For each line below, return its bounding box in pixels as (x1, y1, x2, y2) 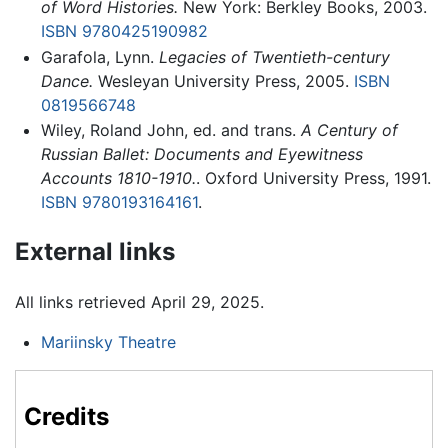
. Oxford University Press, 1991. (195, 168, 431, 189)
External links (15, 237, 175, 267)
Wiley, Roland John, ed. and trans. (40, 120, 301, 141)
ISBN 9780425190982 (40, 21, 208, 42)
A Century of (300, 120, 398, 141)
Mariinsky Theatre (40, 332, 176, 353)
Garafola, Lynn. (40, 46, 159, 67)
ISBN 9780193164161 (40, 192, 198, 213)
